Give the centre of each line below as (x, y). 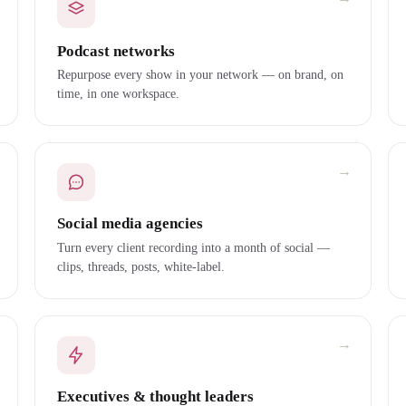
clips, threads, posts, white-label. (140, 266)
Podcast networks (116, 51)
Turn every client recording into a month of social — (193, 247)
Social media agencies (130, 224)
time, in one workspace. (118, 94)
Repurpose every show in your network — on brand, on (200, 75)
